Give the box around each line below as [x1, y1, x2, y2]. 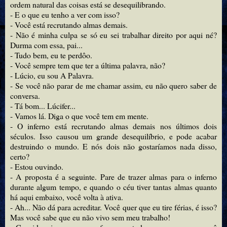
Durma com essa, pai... [10, 40, 83, 51]
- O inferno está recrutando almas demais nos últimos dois [10, 121, 217, 132]
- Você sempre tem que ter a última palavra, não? [10, 60, 165, 71]
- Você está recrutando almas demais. [10, 19, 128, 30]
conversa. [10, 90, 40, 101]
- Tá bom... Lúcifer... [10, 100, 75, 111]
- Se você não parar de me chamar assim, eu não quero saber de [10, 80, 217, 91]
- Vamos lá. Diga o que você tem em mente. [10, 110, 148, 122]
